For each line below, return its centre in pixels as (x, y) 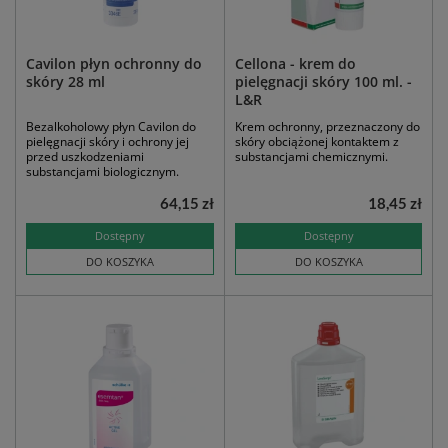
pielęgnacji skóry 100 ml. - (323, 82)
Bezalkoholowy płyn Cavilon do (111, 127)
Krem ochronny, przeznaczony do (327, 127)
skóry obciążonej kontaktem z (317, 142)
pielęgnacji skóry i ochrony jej (107, 142)
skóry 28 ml (65, 82)
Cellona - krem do (295, 64)
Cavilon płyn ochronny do (114, 64)
